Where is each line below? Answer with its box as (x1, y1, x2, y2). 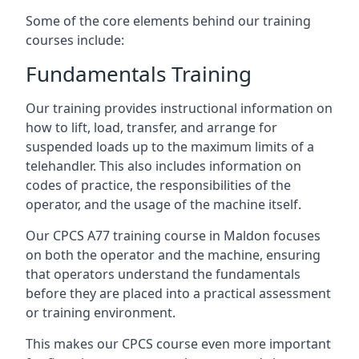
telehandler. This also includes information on (26, 157, 301, 175)
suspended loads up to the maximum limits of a (26, 138, 314, 155)
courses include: (26, 31, 124, 49)
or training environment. (26, 304, 175, 321)
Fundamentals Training (26, 59, 252, 88)
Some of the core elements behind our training (26, 12, 311, 30)
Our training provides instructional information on (26, 99, 333, 117)
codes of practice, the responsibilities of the (26, 176, 291, 194)
